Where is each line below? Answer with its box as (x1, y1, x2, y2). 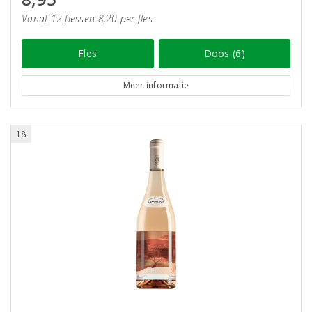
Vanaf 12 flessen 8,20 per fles (22, 12, 153, 25)
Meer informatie (123, 79, 189, 91)
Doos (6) (203, 47, 245, 60)
